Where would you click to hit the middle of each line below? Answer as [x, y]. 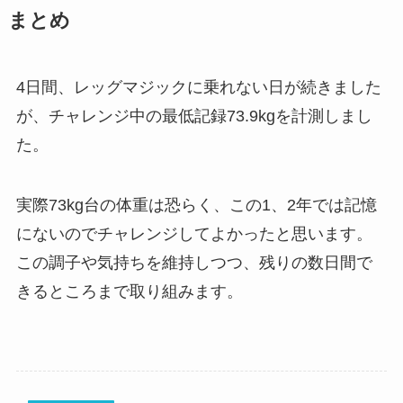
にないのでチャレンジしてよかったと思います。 [194, 234]
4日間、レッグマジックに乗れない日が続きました [198, 87]
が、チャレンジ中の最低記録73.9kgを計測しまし [194, 116]
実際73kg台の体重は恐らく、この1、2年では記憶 [196, 206]
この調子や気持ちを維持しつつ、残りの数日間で [194, 263]
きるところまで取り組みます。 [129, 292]
